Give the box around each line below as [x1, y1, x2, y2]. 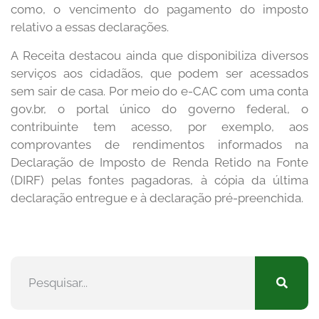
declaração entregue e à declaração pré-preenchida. [11, 190, 303, 205]
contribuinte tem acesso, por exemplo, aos [11, 119, 308, 134]
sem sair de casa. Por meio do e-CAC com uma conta [11, 83, 308, 98]
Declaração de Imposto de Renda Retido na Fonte [11, 155, 308, 169]
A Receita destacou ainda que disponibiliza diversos [11, 48, 308, 63]
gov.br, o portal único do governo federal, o [11, 101, 308, 116]
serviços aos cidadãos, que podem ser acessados [11, 66, 308, 80]
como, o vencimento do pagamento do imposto [11, 2, 308, 17]
